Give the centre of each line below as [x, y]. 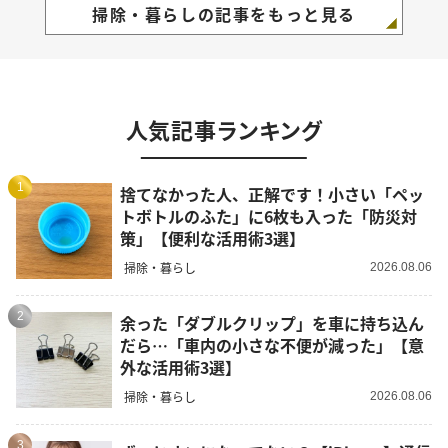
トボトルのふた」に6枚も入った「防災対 [268, 216]
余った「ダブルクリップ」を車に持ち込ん [272, 323]
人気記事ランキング [224, 128]
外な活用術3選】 [180, 367]
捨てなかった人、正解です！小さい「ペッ [272, 194]
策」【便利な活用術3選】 [212, 238]
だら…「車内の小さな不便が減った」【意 [272, 345]
